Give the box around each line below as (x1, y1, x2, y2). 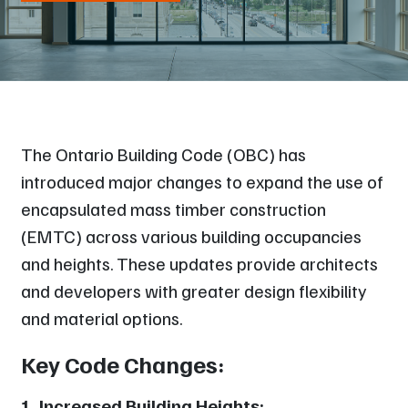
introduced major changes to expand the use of (21, 168, 384, 193)
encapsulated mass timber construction (21, 196, 327, 220)
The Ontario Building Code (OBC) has (21, 141, 307, 166)
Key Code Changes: (21, 348, 225, 379)
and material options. (21, 305, 184, 330)
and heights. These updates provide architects (21, 250, 379, 275)
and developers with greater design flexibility (21, 278, 368, 302)
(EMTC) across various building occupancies (21, 223, 362, 248)
